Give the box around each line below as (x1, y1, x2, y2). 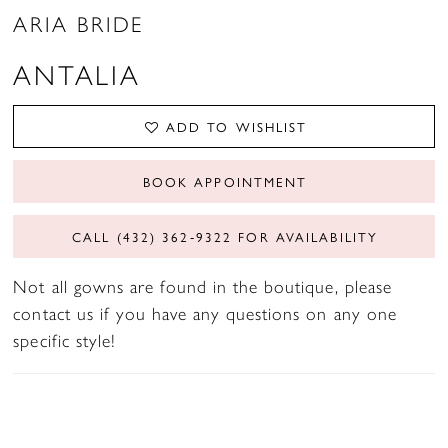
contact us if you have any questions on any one (13, 300, 397, 326)
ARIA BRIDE (13, 8, 145, 39)
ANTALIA (13, 53, 141, 93)
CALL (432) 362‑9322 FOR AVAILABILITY (71, 226, 379, 246)
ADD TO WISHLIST (165, 117, 308, 137)
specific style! (13, 327, 116, 353)
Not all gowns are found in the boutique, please (13, 273, 392, 299)
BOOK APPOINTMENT (142, 172, 308, 191)
